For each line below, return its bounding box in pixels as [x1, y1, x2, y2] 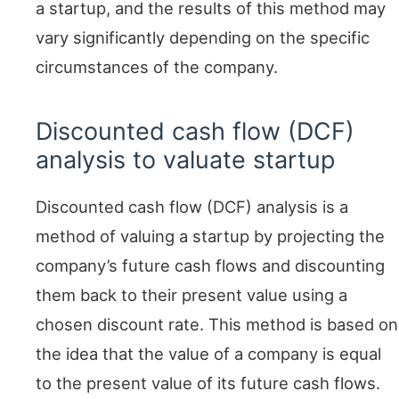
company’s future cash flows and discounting [36, 256, 385, 276]
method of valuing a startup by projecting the [36, 226, 385, 247]
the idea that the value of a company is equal [36, 344, 381, 364]
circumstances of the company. [36, 57, 278, 77]
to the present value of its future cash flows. [36, 373, 380, 394]
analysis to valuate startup [36, 145, 335, 175]
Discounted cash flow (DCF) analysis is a [36, 197, 348, 217]
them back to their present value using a [36, 285, 347, 305]
